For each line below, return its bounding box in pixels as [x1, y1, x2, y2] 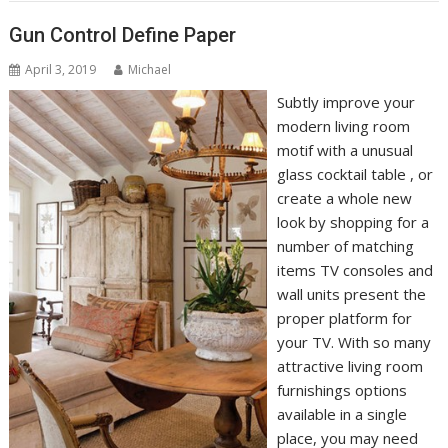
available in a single [277, 404, 408, 425]
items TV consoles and [277, 260, 434, 281]
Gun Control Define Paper [9, 23, 237, 48]
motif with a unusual [277, 140, 414, 161]
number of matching [277, 236, 415, 257]
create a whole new [277, 188, 413, 209]
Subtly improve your [277, 92, 416, 113]
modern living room [277, 116, 411, 137]
